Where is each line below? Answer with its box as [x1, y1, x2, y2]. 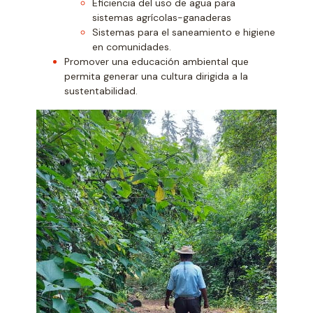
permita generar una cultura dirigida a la [64, 69, 249, 82]
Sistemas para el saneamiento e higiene [92, 25, 276, 38]
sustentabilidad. [64, 84, 138, 97]
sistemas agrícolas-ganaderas [92, 10, 232, 24]
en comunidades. [92, 40, 172, 53]
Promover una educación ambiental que [64, 54, 249, 68]
